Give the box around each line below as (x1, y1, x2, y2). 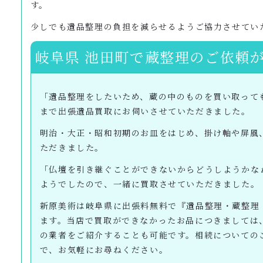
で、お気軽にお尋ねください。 (39, 244, 168, 256)
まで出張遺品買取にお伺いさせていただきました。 (39, 105, 251, 117)
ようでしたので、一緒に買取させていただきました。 (39, 178, 260, 190)
